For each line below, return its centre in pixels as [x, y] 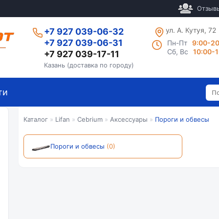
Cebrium [90, 119]
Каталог [36, 119]
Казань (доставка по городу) [89, 65]
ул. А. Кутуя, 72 [191, 30]
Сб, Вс [178, 52]
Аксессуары [129, 119]
